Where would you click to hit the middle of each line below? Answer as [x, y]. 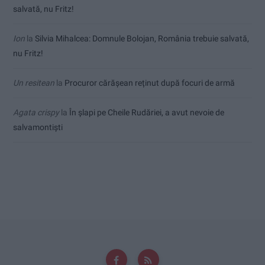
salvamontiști [38, 127]
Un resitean [34, 83]
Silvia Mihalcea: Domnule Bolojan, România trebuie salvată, [142, 38]
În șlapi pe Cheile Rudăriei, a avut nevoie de [147, 112]
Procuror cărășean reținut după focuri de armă [150, 83]
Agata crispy [36, 112]
